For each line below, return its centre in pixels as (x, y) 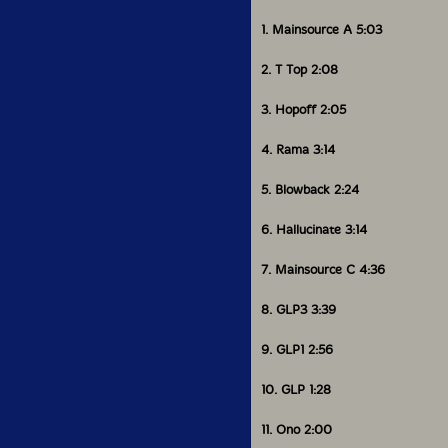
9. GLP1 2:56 (297, 349)
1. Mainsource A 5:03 (321, 29)
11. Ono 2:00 (296, 429)
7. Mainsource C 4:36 (323, 269)
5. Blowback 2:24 (310, 189)
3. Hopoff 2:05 (303, 109)
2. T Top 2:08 (299, 69)
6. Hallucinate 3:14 (314, 229)
